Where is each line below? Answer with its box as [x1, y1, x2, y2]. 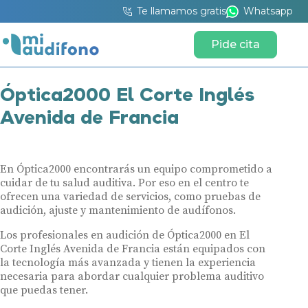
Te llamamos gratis [136, 5, 226, 17]
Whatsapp [243, 5, 293, 17]
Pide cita [211, 38, 261, 51]
